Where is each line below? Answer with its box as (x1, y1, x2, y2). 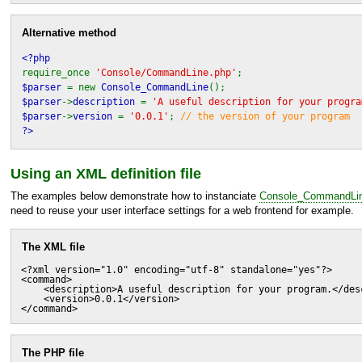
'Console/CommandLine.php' (95, 66, 237, 78)
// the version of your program (180, 110, 350, 122)
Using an (11, 165, 76, 182)
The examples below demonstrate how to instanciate (11, 190, 259, 203)
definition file (107, 165, 201, 182)
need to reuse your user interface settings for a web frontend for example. (11, 204, 354, 217)
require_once (22, 66, 95, 78)
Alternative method (22, 26, 116, 39)
